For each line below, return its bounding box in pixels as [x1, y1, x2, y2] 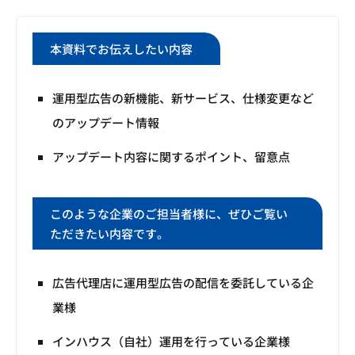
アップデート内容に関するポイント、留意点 [52, 148, 290, 166]
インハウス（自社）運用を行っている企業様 [52, 333, 290, 350]
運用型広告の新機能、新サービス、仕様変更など [52, 90, 314, 107]
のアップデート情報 [52, 114, 159, 132]
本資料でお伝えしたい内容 [50, 40, 193, 58]
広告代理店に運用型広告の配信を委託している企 [52, 274, 314, 292]
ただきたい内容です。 [50, 225, 169, 242]
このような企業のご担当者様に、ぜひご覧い [50, 205, 288, 223]
